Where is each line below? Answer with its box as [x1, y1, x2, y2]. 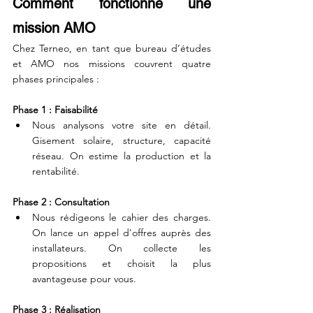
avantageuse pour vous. [32, 272, 136, 285]
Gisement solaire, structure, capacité [32, 134, 211, 147]
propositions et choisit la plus [32, 257, 211, 270]
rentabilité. [32, 165, 80, 177]
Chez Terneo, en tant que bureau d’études [13, 42, 211, 54]
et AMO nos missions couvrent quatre [13, 57, 211, 70]
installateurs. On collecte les [32, 242, 211, 254]
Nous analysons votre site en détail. [32, 119, 211, 131]
